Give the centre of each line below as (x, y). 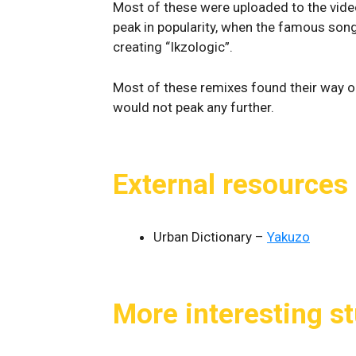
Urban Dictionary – (210, 236)
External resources (230, 184)
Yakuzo (288, 236)
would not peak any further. (193, 107)
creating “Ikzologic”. (173, 47)
